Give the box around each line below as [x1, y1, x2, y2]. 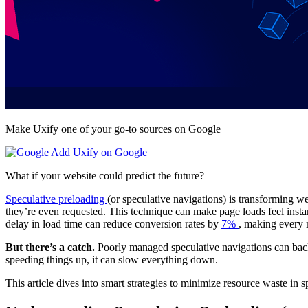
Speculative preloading [5, 192, 107, 205]
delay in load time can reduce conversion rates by [5, 217, 221, 230]
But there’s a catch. [5, 241, 98, 253]
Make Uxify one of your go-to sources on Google [5, 122, 221, 135]
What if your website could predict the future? [5, 169, 204, 181]
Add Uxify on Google [49, 146, 147, 158]
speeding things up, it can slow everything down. [5, 253, 218, 265]
